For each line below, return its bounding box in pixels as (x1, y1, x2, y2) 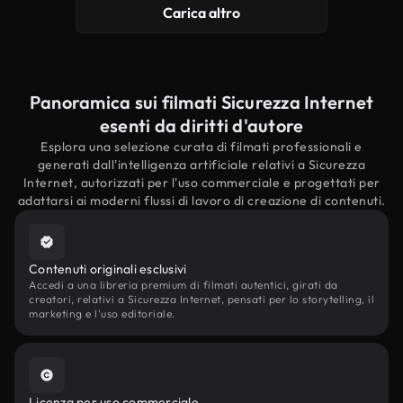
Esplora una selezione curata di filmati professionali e (40, 139, 363, 155)
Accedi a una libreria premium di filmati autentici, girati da (29, 278, 338, 291)
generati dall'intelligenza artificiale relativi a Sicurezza (37, 157, 366, 173)
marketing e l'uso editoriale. (29, 307, 175, 320)
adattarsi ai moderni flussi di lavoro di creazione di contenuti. (17, 193, 386, 209)
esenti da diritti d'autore (99, 114, 304, 137)
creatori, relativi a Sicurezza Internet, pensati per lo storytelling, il (29, 292, 374, 306)
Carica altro (163, 4, 240, 22)
